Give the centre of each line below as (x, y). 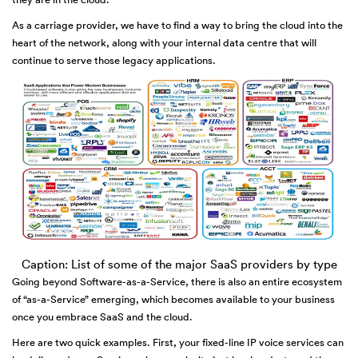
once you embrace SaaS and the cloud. (102, 317)
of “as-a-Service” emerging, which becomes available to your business (173, 300)
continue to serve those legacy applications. (114, 60)
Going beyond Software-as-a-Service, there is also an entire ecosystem (177, 282)
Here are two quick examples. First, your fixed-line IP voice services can (178, 343)
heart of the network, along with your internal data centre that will (164, 42)
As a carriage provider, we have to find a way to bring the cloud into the (177, 25)
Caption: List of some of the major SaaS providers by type (179, 265)
